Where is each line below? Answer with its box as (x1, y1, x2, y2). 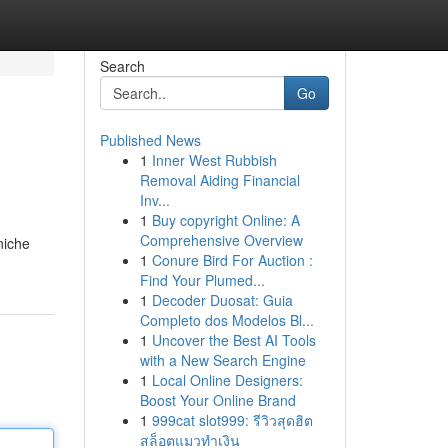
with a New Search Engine (139, 350, 306, 370)
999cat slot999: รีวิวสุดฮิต (151, 410, 313, 430)
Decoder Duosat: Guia (151, 290, 293, 310)
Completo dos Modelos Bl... (139, 310, 314, 330)
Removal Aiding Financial (139, 170, 300, 190)
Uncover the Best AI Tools (151, 330, 316, 350)
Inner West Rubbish (151, 150, 277, 170)
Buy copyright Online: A (151, 210, 300, 230)
